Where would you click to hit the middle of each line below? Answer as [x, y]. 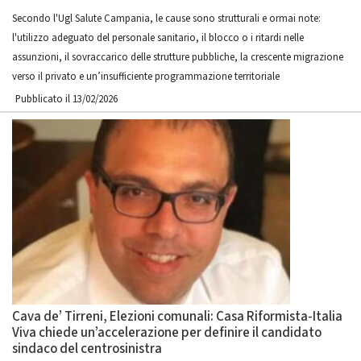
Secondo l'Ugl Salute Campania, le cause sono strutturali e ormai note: [166, 19]
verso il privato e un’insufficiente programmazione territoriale [146, 77]
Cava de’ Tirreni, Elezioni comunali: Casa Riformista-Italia [177, 317]
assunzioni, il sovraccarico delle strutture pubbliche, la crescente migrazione [178, 57]
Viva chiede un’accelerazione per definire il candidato [167, 333]
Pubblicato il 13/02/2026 [66, 99]
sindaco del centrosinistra [87, 349]
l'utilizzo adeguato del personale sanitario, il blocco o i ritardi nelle [158, 38]
